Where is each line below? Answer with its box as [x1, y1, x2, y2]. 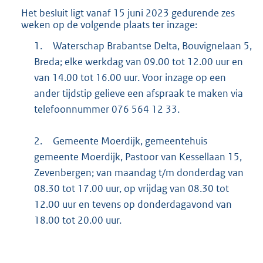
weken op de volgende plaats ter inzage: [21, 18, 197, 31]
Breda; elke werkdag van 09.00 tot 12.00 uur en [33, 55, 243, 69]
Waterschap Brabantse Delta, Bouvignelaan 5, [52, 39, 252, 53]
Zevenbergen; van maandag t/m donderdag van [33, 166, 244, 180]
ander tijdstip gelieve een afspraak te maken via [33, 87, 243, 100]
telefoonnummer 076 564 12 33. [33, 103, 180, 116]
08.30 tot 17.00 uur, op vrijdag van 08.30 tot [33, 182, 229, 195]
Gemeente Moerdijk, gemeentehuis [52, 134, 207, 148]
